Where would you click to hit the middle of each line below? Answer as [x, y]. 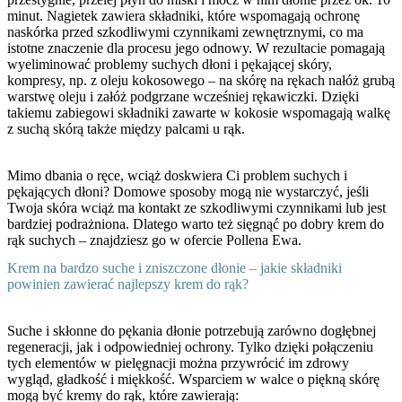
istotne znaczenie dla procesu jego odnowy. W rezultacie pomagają [196, 48]
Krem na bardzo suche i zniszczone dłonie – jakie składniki [175, 267]
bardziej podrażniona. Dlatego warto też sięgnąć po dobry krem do [196, 223]
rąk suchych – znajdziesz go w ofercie [117, 240]
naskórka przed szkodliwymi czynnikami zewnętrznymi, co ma [185, 31]
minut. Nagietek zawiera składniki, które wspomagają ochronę [184, 15]
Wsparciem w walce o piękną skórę [279, 379]
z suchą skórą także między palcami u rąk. [126, 128]
